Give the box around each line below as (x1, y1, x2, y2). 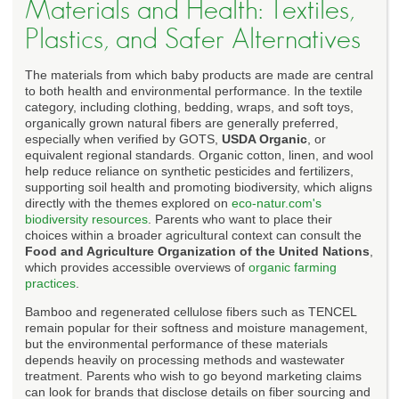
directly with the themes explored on (25, 195, 232, 210)
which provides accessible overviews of (25, 259, 248, 274)
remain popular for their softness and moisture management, (25, 320, 368, 335)
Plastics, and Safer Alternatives (25, 24, 361, 53)
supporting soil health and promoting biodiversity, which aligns (25, 179, 372, 194)
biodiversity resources (25, 211, 148, 226)
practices (25, 275, 76, 290)
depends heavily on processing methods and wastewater (25, 352, 345, 367)
